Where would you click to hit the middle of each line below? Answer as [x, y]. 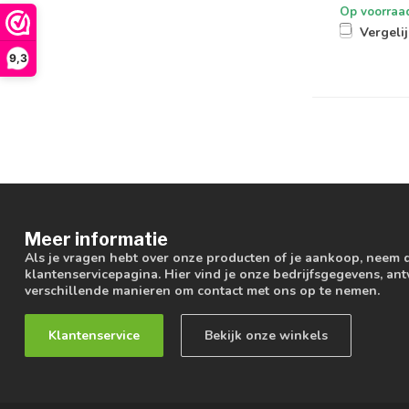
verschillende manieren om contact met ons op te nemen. [202, 290]
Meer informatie [96, 239]
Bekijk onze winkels [266, 336]
